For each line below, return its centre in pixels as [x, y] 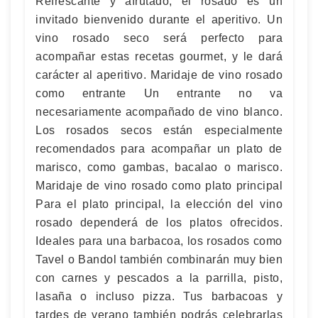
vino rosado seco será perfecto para [159, 38]
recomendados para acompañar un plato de [159, 148]
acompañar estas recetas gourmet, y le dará [159, 56]
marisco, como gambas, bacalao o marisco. [159, 167]
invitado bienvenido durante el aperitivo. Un [159, 19]
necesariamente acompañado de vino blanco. [159, 111]
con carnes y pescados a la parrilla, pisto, [159, 278]
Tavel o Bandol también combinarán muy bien [159, 259]
